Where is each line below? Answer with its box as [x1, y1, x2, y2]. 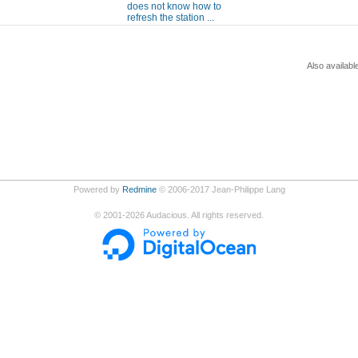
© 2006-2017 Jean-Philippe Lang [156, 184, 285, 194]
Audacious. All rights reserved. [145, 209, 264, 220]
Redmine [121, 184, 157, 194]
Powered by [73, 184, 122, 194]
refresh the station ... [127, 11, 214, 23]
